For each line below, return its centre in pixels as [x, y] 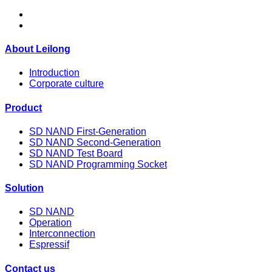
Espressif [49, 245]
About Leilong [38, 49]
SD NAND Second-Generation [95, 142]
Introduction [54, 73]
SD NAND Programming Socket [98, 164]
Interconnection [62, 234]
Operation [50, 223]
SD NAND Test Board [76, 153]
